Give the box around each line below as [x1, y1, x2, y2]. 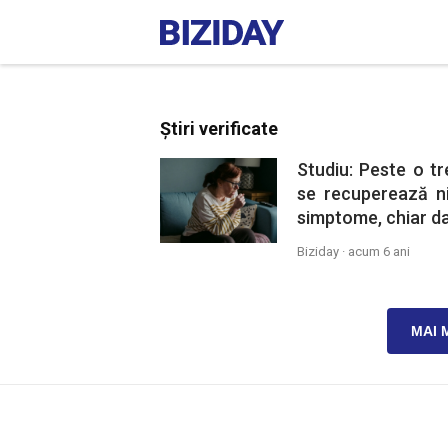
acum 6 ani [347, 244, 410, 259]
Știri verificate [160, 118, 278, 139]
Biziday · [296, 244, 348, 259]
